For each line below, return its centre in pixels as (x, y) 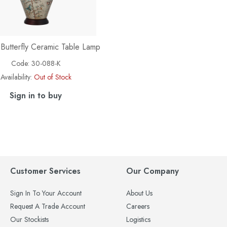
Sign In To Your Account (46, 193)
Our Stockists (29, 219)
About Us (139, 193)
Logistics (138, 219)
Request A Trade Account (48, 206)
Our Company (153, 171)
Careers (138, 206)
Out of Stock (52, 77)
